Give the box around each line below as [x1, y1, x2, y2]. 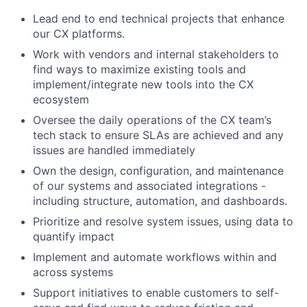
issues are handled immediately [33, 143, 195, 157]
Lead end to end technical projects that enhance [33, 12, 284, 25]
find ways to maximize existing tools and [33, 62, 246, 76]
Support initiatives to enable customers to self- [33, 286, 279, 299]
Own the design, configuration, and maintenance [33, 164, 284, 177]
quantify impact [33, 230, 114, 243]
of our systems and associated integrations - [33, 179, 266, 193]
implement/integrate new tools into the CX [33, 77, 254, 91]
